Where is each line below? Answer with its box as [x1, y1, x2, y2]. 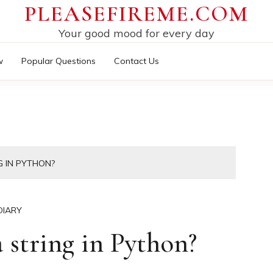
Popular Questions [21, 55, 96, 66]
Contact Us [114, 55, 159, 66]
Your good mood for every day [58, 26, 214, 40]
